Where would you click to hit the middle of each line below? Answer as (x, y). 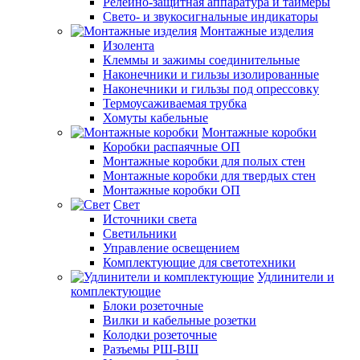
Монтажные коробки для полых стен (204, 161)
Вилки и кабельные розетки (180, 320)
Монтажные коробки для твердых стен (209, 175)
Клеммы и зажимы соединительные (201, 59)
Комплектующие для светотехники (199, 262)
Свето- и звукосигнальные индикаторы (211, 16)
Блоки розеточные (153, 305)
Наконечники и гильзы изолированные (211, 74)
